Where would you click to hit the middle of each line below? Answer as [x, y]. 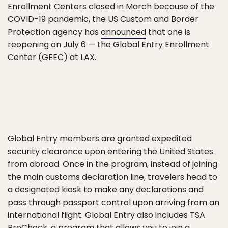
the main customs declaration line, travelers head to [112, 177]
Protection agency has [54, 32]
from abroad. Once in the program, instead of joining [112, 164]
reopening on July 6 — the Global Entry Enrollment [108, 45]
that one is [168, 32]
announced [123, 32]
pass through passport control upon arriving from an [113, 202]
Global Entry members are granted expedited [100, 139]
